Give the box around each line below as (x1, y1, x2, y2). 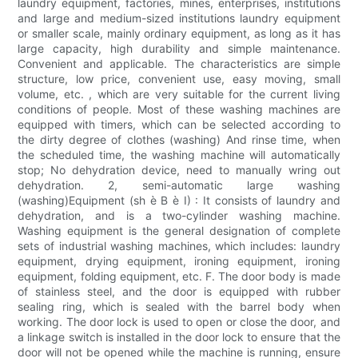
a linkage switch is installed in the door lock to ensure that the (18, 330, 340, 344)
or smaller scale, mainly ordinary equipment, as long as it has (18, 26, 340, 41)
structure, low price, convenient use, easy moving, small (18, 72, 340, 86)
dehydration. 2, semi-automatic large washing (18, 178, 340, 193)
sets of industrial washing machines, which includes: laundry (18, 239, 340, 253)
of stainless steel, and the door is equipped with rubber (18, 284, 340, 299)
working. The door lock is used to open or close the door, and (18, 315, 340, 329)
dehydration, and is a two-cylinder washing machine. (18, 209, 340, 223)
